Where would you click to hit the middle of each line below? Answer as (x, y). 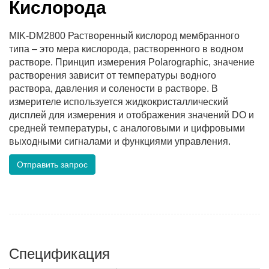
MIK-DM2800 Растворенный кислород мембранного (124, 36)
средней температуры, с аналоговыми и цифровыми (127, 128)
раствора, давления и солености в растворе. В (113, 89)
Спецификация (59, 254)
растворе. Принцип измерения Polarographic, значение (132, 62)
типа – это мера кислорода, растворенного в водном (126, 49)
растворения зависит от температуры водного (113, 76)
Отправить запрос (52, 165)
